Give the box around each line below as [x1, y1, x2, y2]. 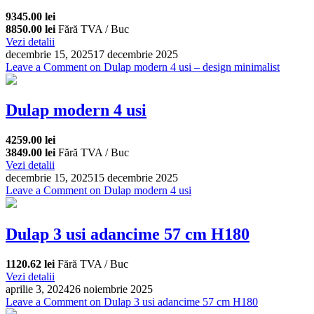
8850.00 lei [6, 22, 55, 35]
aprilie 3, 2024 [6, 283, 69, 296]
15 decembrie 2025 [93, 172, 178, 184]
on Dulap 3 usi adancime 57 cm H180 [87, 296, 258, 308]
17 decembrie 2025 [93, 48, 178, 60]
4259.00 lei [6, 134, 55, 146]
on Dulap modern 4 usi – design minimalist [87, 60, 280, 73]
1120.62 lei [6, 258, 55, 271]
